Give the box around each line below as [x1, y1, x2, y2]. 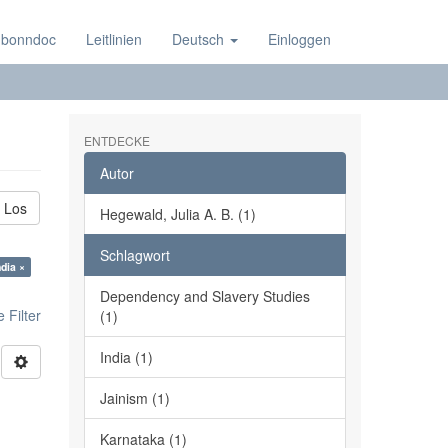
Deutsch [172, 29, 228, 49]
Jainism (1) [99, 388, 170, 408]
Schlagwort [99, 245, 170, 265]
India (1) [99, 347, 153, 367]
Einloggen [268, 29, 331, 49]
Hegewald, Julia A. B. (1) [99, 204, 256, 224]
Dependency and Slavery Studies [99, 286, 310, 306]
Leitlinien [86, 29, 142, 49]
